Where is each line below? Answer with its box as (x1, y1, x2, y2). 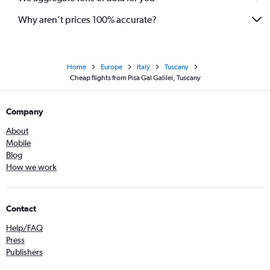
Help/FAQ (6, 223, 43, 233)
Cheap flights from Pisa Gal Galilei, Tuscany (69, 74, 201, 83)
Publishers (6, 247, 43, 257)
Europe (101, 63, 122, 72)
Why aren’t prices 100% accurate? (18, 13, 157, 25)
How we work (6, 162, 57, 172)
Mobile (6, 138, 31, 148)
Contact (6, 204, 36, 214)
